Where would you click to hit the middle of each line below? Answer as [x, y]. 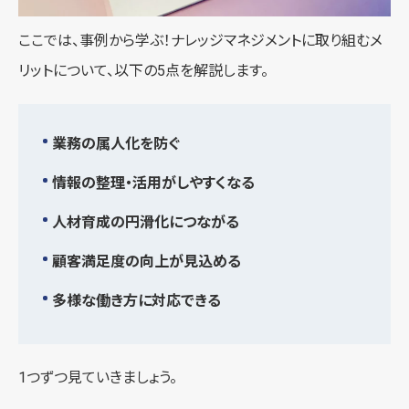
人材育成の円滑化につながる [146, 222]
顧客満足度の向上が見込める [147, 261]
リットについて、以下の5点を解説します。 [143, 70]
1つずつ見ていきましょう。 [98, 377]
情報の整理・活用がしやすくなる [153, 183]
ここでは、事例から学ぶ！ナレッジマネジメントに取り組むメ [200, 40]
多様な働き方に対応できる [136, 300]
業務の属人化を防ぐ [116, 143]
